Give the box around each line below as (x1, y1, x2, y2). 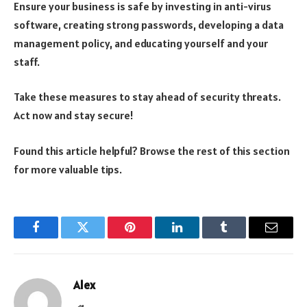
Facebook (34, 231, 83, 244)
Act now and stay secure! (14, 108, 134, 123)
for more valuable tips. (14, 162, 122, 176)
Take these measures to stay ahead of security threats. (14, 90, 281, 104)
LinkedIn (175, 231, 221, 244)
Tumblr (223, 231, 260, 244)
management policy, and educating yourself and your (14, 36, 268, 50)
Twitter (82, 231, 118, 244)
